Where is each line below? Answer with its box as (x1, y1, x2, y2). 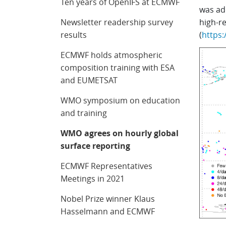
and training (61, 107, 107, 119)
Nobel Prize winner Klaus (61, 193, 155, 204)
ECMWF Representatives (61, 160, 153, 172)
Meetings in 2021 (61, 173, 125, 184)
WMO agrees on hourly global (61, 128, 179, 139)
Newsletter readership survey (61, 17, 174, 28)
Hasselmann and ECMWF (61, 206, 155, 217)
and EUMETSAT (61, 75, 118, 86)
